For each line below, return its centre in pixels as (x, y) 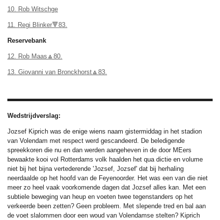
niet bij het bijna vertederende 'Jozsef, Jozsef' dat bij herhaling (96, 168)
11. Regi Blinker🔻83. (37, 25)
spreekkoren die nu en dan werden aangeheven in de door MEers (99, 150)
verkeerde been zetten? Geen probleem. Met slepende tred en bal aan (107, 206)
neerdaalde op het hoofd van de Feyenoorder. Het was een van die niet (108, 178)
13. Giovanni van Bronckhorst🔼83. (57, 72)
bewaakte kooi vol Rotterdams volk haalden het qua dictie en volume (105, 159)
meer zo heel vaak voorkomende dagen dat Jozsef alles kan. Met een (107, 187)
